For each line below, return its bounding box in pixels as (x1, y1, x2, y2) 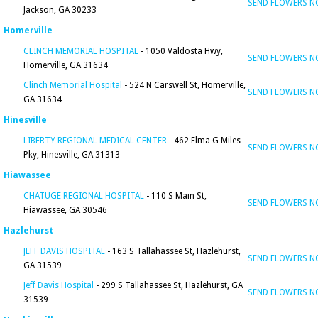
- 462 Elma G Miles (167, 136, 241, 146)
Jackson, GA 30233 (23, 5, 97, 15)
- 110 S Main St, (144, 191, 207, 201)
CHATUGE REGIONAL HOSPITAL (23, 191, 144, 201)
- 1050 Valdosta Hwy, (138, 46, 223, 56)
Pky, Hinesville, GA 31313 (23, 150, 120, 160)
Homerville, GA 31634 (23, 60, 108, 70)
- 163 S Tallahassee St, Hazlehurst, (105, 246, 241, 256)
